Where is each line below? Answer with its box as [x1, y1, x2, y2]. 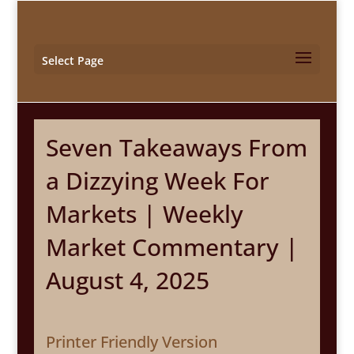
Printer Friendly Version [45, 331, 217, 352]
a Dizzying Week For [45, 164, 269, 197]
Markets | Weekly [45, 198, 243, 230]
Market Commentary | [45, 231, 299, 263]
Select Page [41, 53, 104, 68]
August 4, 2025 [45, 264, 209, 296]
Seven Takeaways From [45, 131, 307, 164]
